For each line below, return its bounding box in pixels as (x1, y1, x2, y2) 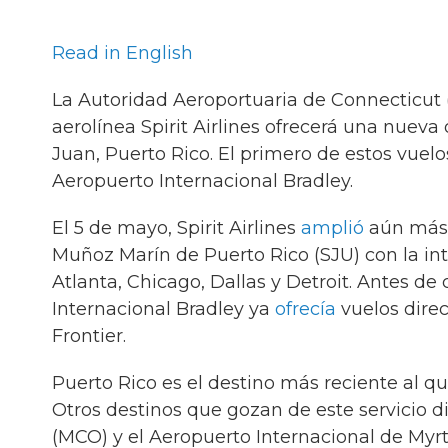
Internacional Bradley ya (52, 298, 275, 320)
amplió (301, 217, 364, 239)
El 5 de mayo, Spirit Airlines (52, 217, 301, 239)
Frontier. (52, 325, 126, 347)
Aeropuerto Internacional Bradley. (52, 170, 353, 192)
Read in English (52, 42, 193, 64)
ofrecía (275, 298, 336, 320)
